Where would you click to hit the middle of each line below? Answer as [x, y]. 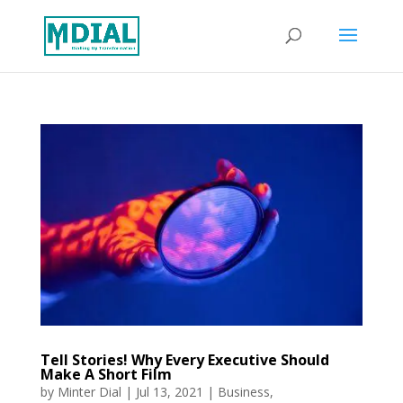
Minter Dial [89, 391]
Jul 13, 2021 [169, 391]
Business [243, 391]
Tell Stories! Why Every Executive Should [184, 359]
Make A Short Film [106, 374]
